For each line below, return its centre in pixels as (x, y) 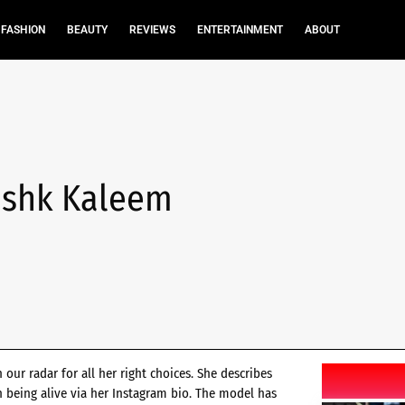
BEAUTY (87, 30)
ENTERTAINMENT (240, 30)
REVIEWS (152, 30)
